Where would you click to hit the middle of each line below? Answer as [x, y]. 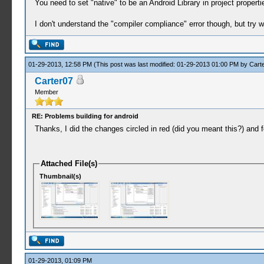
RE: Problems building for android [85, 116]
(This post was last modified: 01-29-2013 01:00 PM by [171, 64]
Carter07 [54, 81]
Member [46, 92]
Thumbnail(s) [61, 176]
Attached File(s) [69, 164]
